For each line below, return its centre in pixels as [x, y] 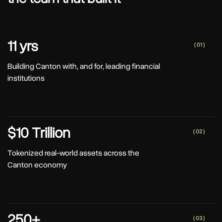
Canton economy [37, 165]
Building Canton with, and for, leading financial [84, 66]
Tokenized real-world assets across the [73, 153]
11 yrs [23, 46]
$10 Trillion [39, 133]
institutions [26, 78]
